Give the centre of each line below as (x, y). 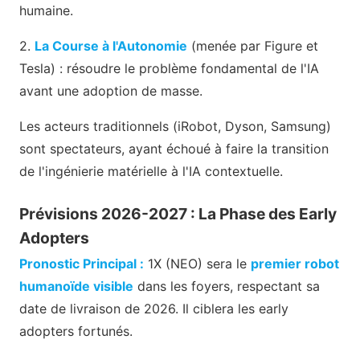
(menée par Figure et (253, 45)
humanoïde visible (76, 286)
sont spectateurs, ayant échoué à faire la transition (174, 148)
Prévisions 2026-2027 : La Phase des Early (178, 213)
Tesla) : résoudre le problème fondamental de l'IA (169, 68)
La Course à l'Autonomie (111, 45)
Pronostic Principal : (82, 263)
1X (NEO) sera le (197, 263)
